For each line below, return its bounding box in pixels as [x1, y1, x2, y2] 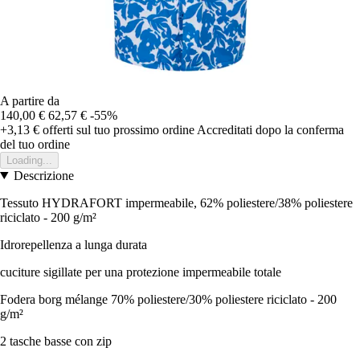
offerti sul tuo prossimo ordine [39, 122, 194, 137]
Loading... [6, 153, 52, 166]
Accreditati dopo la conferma [197, 122, 344, 137]
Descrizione [13, 168, 74, 182]
